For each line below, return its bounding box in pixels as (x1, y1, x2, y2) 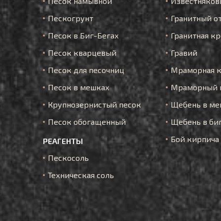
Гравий (171, 48, 197, 57)
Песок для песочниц (48, 65, 124, 74)
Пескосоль (48, 153, 89, 162)
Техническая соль (48, 170, 114, 180)
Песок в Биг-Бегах (48, 31, 119, 40)
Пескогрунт (48, 13, 93, 23)
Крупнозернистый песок (48, 100, 141, 109)
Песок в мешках (48, 82, 110, 92)
